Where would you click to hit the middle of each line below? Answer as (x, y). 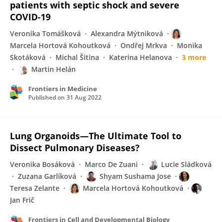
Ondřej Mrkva (144, 45)
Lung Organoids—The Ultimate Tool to (96, 136)
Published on (47, 97)
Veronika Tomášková (45, 33)
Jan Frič (22, 200)
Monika (190, 45)
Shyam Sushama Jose (135, 176)
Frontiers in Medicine (63, 89)
